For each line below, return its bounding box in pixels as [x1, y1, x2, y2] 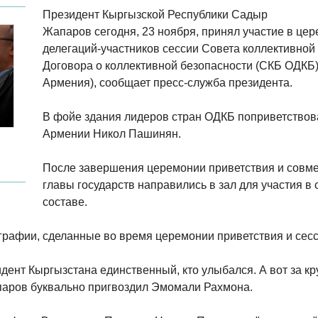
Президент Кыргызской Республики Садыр [43, 9, 268, 21]
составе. [43, 196, 87, 208]
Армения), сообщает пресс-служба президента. [43, 77, 292, 89]
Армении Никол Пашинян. [43, 128, 181, 140]
